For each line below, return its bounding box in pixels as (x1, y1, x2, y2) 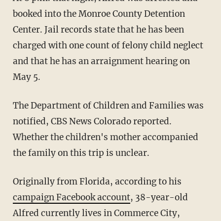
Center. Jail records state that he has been (12, 24, 184, 36)
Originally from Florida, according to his (18, 176, 182, 187)
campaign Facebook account (12, 192, 130, 203)
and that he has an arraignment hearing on (12, 56, 190, 67)
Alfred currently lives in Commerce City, (12, 208, 180, 219)
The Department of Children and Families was (12, 100, 19, 111)
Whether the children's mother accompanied (12, 132, 198, 143)
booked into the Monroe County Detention (12, 8, 185, 20)
